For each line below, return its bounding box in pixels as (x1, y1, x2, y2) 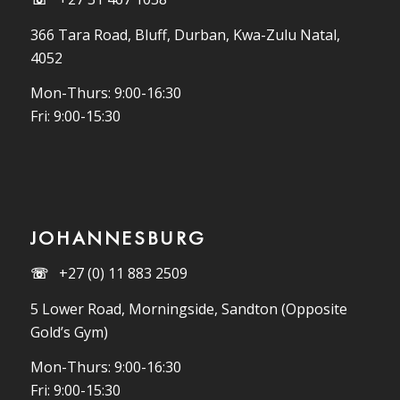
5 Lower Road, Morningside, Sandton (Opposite (29, 298, 347, 319)
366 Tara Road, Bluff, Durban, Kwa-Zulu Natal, (29, 24, 340, 45)
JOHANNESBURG (29, 225, 206, 252)
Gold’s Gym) (29, 321, 108, 342)
